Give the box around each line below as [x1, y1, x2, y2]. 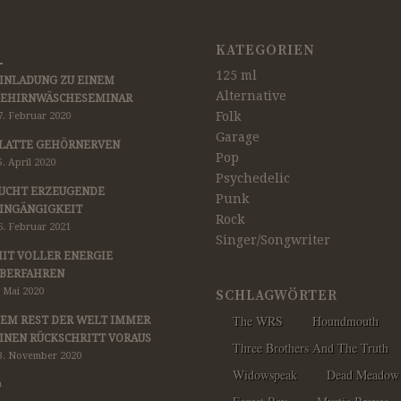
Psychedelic [215, 170, 290, 185]
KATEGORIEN [215, 41, 315, 59]
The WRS [232, 311, 283, 329]
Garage [215, 129, 260, 144]
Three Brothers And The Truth [232, 338, 388, 356]
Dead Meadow [326, 365, 399, 383]
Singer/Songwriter [215, 232, 330, 247]
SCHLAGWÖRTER [215, 286, 337, 304]
